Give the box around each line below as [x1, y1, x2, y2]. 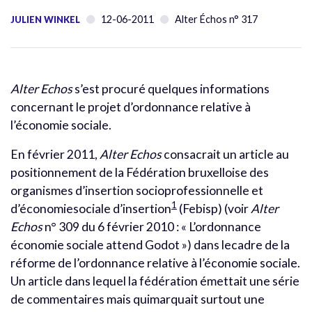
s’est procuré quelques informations [72, 81, 270, 96]
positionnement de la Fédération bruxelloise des [10, 164, 269, 180]
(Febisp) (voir [177, 201, 251, 216]
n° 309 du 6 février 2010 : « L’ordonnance [42, 219, 261, 234]
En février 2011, [10, 146, 100, 162]
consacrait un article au [162, 146, 289, 162]
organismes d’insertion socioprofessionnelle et [10, 182, 263, 198]
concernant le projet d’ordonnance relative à [10, 99, 251, 114]
